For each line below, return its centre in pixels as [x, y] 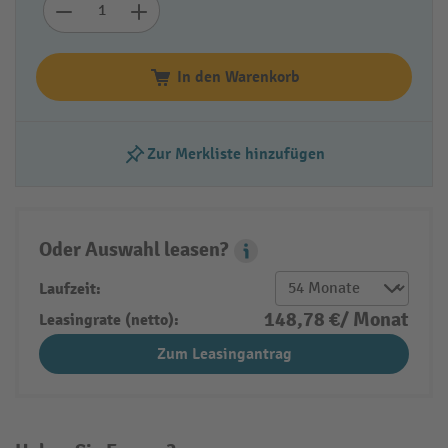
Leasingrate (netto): [109, 320]
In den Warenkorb [238, 77]
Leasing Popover [301, 256]
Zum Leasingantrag [224, 354]
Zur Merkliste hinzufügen [236, 154]
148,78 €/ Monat [336, 320]
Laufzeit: [70, 288]
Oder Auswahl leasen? [133, 250]
